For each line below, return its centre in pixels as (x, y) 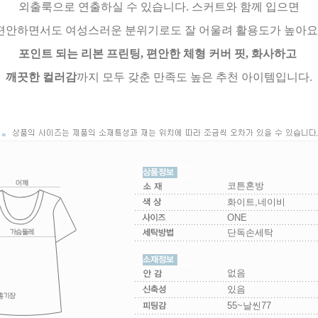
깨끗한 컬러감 (41, 77)
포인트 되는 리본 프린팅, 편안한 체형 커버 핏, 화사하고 (159, 54)
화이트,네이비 (256, 202)
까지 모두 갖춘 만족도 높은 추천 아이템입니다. (194, 77)
